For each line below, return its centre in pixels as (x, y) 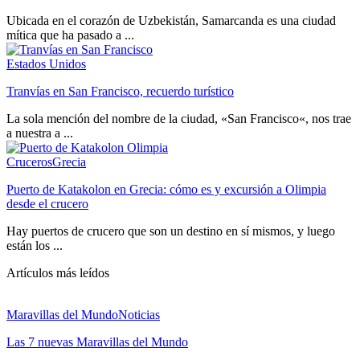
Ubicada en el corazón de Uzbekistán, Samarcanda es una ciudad (171, 21)
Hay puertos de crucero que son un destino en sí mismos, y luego (171, 231)
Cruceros (29, 162)
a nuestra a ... (40, 133)
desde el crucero (47, 204)
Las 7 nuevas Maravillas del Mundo (97, 342)
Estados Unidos (46, 64)
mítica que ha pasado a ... (70, 35)
